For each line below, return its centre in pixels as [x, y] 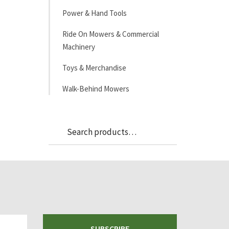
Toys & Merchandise [94, 68]
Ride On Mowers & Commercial [110, 34]
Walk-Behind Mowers [96, 89]
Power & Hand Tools [94, 13]
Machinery [78, 47]
